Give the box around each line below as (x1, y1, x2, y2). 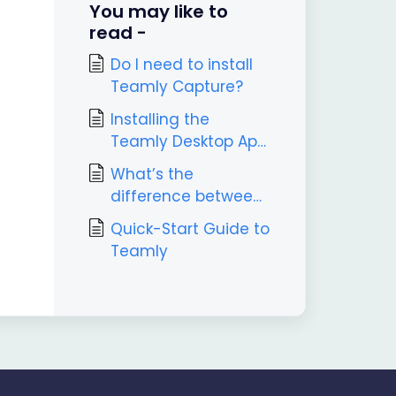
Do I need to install (110, 54, 253, 75)
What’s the (110, 164, 194, 185)
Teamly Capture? (110, 76, 243, 97)
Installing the (110, 109, 209, 130)
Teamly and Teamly (110, 208, 265, 229)
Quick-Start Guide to (110, 218, 270, 240)
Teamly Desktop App (110, 131, 267, 152)
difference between (110, 186, 263, 207)
